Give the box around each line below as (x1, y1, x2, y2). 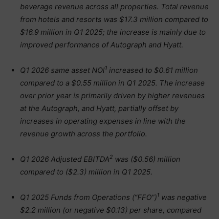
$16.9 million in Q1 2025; (20, 27, 105, 37)
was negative (159, 193, 207, 202)
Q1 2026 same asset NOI (20, 66, 105, 75)
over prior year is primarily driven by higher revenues (20, 91, 205, 100)
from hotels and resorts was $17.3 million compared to (20, 15, 208, 24)
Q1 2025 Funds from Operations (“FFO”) (20, 193, 157, 202)
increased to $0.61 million (107, 66, 198, 75)
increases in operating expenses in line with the (20, 116, 186, 126)
